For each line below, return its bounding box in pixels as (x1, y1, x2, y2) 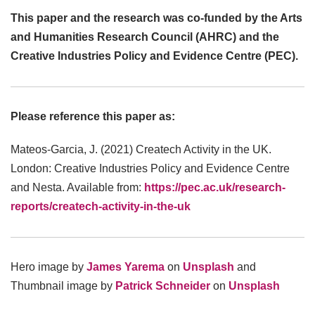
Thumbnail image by (11, 280, 112, 292)
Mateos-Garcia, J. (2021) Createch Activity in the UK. (11, 143, 271, 156)
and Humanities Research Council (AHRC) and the (11, 31, 279, 44)
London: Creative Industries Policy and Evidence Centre (11, 162, 290, 175)
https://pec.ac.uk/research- (144, 181, 285, 194)
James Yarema (84, 261, 165, 274)
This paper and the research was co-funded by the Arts (11, 12, 302, 25)
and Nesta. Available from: (11, 181, 144, 194)
